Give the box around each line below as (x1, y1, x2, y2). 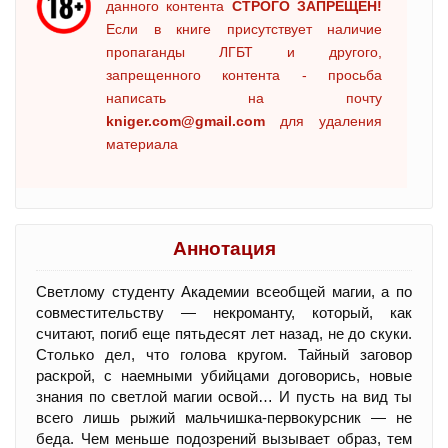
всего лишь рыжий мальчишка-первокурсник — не (36, 408, 412, 426)
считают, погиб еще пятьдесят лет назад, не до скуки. (36, 324, 412, 342)
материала (106, 135, 178, 152)
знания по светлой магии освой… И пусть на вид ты (36, 387, 412, 405)
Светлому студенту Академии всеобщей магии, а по (36, 282, 412, 300)
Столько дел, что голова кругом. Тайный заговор (36, 345, 412, 363)
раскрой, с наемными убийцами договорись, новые (36, 366, 412, 384)
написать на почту (106, 89, 382, 106)
